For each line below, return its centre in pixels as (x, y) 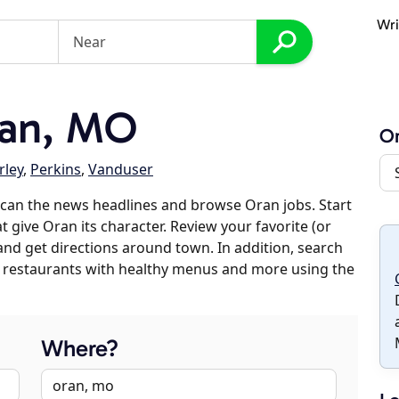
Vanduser (121, 169)
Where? (80, 349)
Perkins (56, 169)
